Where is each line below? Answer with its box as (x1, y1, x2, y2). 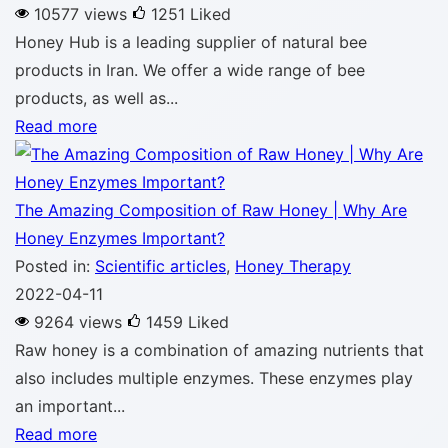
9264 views (34, 312, 122, 332)
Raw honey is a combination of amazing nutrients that (15, 340, 424, 360)
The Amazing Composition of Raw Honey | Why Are (15, 200, 407, 220)
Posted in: (15, 256, 95, 276)
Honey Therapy (235, 256, 351, 276)
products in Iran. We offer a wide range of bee (15, 60, 365, 80)
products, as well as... (15, 88, 178, 108)
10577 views (34, 4, 127, 24)
